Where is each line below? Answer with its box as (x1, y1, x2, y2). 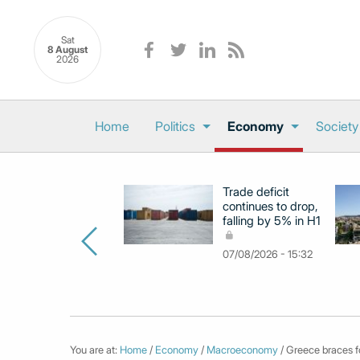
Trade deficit (223, 184, 289, 199)
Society (316, 118, 358, 134)
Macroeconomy (207, 343, 278, 356)
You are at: (70, 343, 120, 356)
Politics (155, 118, 195, 134)
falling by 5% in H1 (223, 213, 321, 228)
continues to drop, (223, 198, 318, 214)
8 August (47, 43, 88, 56)
